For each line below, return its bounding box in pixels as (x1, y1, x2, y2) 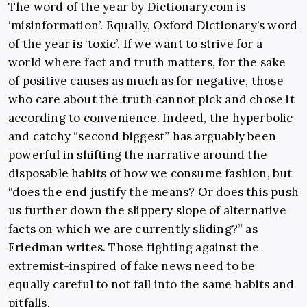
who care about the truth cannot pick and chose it (8, 92, 295, 108)
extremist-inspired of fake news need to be (8, 258, 256, 274)
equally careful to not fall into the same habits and (8, 277, 295, 293)
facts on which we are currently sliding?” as (8, 221, 258, 237)
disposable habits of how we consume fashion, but (8, 166, 293, 182)
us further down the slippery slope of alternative (8, 203, 286, 219)
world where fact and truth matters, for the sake (8, 55, 286, 71)
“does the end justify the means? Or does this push (8, 184, 299, 200)
